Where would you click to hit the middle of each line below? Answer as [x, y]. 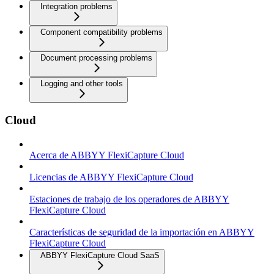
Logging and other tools [82, 83]
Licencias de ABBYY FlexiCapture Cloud [111, 177]
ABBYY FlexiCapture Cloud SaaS [100, 255]
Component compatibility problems [102, 32]
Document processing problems [96, 57]
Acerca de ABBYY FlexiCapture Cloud [107, 155]
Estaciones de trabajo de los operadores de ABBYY [129, 199]
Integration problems [76, 6]
